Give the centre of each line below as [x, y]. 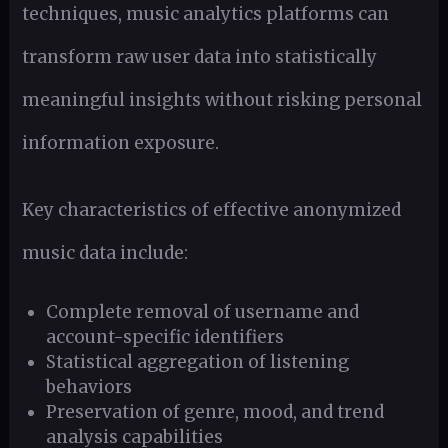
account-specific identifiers [165, 337]
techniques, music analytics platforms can [205, 13]
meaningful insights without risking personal [221, 99]
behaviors [89, 387]
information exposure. [120, 142]
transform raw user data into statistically [199, 56]
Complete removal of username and [203, 312]
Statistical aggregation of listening [198, 362]
